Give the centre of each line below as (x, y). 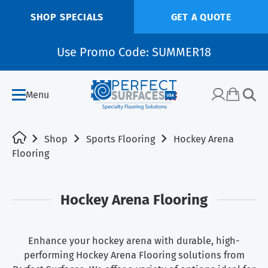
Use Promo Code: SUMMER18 (134, 52)
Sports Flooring (121, 139)
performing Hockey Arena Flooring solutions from (134, 255)
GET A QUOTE (201, 17)
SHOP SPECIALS (67, 17)
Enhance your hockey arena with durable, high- (134, 241)
